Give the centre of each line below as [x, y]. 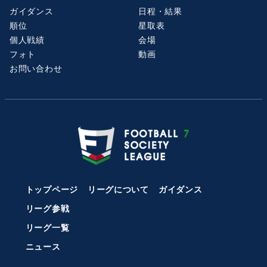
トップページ [52, 189]
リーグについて [118, 189]
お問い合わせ [36, 68]
